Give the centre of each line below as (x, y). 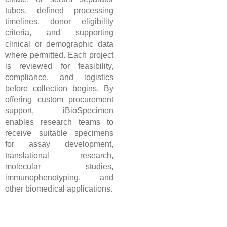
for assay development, (59, 144)
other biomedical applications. (59, 189)
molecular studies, (59, 167)
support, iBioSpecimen (59, 111)
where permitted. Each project (59, 55)
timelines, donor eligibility (59, 22)
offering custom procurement (59, 100)
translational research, (59, 156)
